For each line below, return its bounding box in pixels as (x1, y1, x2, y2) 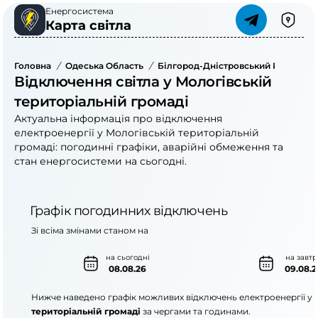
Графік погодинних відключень (29, 203, 228, 219)
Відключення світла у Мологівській (14, 73, 272, 90)
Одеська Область (65, 60, 143, 71)
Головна (14, 60, 51, 71)
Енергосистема (45, 6, 114, 16)
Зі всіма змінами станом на (31, 225, 148, 236)
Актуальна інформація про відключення (14, 112, 222, 125)
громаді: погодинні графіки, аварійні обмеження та (14, 141, 283, 153)
